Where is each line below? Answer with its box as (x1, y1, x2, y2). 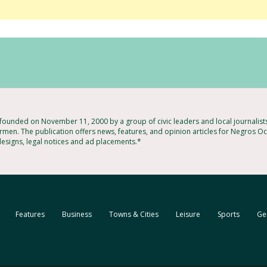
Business (62, 209, 92, 219)
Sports (218, 209, 240, 219)
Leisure (176, 209, 201, 219)
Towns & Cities (109, 209, 159, 219)
